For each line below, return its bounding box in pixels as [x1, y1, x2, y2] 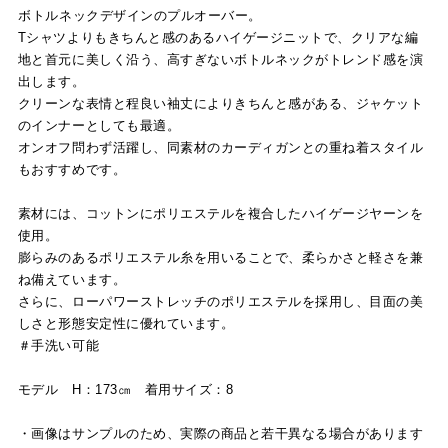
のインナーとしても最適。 [17, 117, 181, 133]
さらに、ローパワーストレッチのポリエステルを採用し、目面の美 [17, 293, 424, 309]
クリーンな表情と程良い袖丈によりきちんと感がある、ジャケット [17, 95, 424, 111]
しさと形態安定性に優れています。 [17, 315, 235, 331]
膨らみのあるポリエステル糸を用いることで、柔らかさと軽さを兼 [17, 249, 424, 265]
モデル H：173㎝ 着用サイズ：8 [17, 381, 234, 397]
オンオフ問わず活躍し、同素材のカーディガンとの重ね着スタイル [17, 139, 424, 155]
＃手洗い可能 [17, 337, 100, 353]
